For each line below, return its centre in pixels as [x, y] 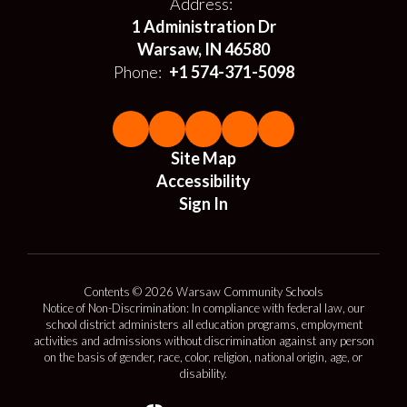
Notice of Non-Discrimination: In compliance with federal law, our [203, 308]
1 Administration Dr [203, 26]
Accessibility [203, 180]
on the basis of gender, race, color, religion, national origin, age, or [203, 357]
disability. [203, 373]
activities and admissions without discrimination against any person [203, 340]
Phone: [137, 71]
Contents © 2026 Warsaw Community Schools [203, 291]
